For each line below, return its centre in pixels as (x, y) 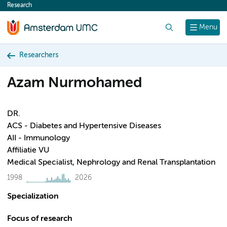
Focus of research (40, 219)
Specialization (33, 197)
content (26, 8)
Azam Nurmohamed (74, 83)
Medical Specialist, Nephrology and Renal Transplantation (111, 163)
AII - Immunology (39, 138)
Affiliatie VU (28, 150)
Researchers (39, 55)
